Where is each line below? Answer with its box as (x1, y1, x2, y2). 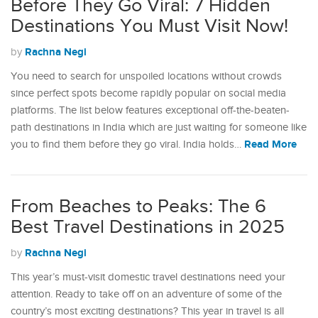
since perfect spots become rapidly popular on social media (11, 87, 286, 99)
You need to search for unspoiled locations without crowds (11, 70, 282, 82)
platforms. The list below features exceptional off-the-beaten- (11, 104, 290, 116)
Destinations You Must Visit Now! (11, 15, 288, 38)
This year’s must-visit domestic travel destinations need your (11, 271, 285, 283)
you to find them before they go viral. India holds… (11, 138, 244, 150)
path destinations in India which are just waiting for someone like (11, 121, 307, 133)
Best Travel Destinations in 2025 (11, 216, 285, 238)
